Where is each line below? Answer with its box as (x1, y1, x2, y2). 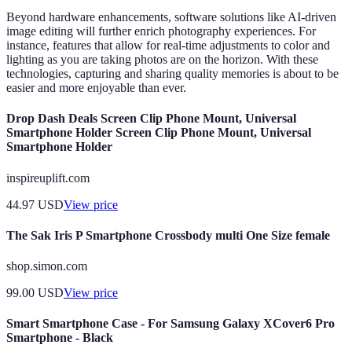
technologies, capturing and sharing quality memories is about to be (6, 67, 339, 81)
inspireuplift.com (6, 170, 90, 185)
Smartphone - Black (6, 331, 113, 345)
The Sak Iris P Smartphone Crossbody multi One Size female (6, 228, 330, 242)
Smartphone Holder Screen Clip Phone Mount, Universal (6, 126, 311, 140)
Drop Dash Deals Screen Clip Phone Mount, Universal (6, 112, 296, 126)
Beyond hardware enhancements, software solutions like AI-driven (6, 10, 336, 24)
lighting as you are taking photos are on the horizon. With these (6, 53, 318, 67)
